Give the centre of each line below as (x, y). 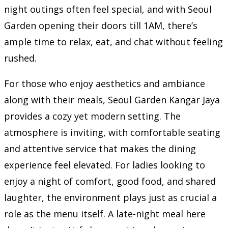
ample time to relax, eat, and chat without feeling (113, 41)
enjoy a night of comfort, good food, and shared (110, 181)
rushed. (20, 58)
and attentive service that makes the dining (100, 148)
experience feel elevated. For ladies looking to (105, 165)
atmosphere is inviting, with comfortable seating (112, 132)
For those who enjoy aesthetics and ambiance (105, 83)
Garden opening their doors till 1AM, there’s (101, 25)
